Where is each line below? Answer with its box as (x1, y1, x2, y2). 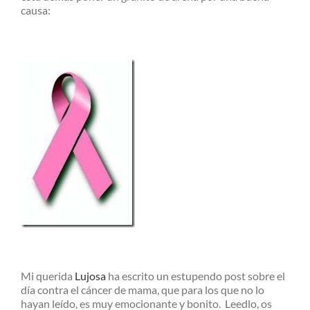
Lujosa (75, 268, 106, 282)
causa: (21, 3, 51, 17)
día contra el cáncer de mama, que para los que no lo (21, 282, 264, 296)
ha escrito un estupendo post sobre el (106, 268, 285, 282)
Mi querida (21, 268, 75, 282)
